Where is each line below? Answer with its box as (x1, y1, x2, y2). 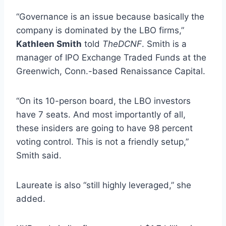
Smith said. (16, 150, 62, 160)
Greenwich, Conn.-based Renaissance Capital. (16, 66, 205, 76)
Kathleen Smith (16, 38, 82, 49)
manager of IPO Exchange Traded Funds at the (16, 52, 206, 63)
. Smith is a (142, 38, 187, 49)
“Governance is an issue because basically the (16, 11, 204, 22)
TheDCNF (102, 38, 142, 49)
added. (16, 193, 45, 204)
